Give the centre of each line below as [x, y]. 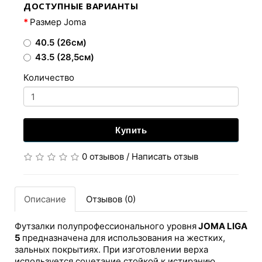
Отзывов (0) [111, 199]
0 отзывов [103, 156]
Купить [131, 130]
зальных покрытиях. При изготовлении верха [111, 249]
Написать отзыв [165, 156]
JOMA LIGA [222, 226]
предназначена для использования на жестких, [124, 238]
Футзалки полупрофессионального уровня [106, 226]
